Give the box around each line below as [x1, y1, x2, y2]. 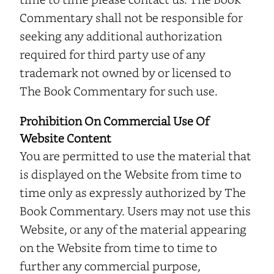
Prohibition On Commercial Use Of [20, 113, 209, 128]
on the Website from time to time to [20, 239, 217, 255]
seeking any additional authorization [20, 28, 222, 43]
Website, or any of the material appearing [20, 221, 246, 237]
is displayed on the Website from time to [20, 166, 242, 182]
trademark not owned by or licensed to [20, 64, 231, 80]
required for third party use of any [20, 46, 206, 62]
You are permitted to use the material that [20, 147, 251, 163]
